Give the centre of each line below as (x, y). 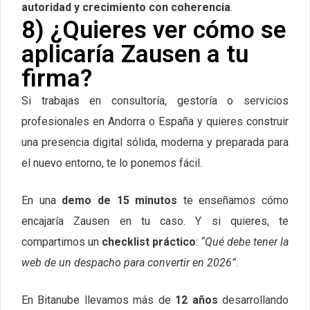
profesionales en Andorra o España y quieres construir (155, 122)
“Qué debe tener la (245, 242)
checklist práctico (149, 242)
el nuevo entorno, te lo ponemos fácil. (112, 163)
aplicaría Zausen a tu (135, 55)
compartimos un (62, 242)
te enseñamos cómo (233, 201)
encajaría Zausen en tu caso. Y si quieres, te (155, 221)
